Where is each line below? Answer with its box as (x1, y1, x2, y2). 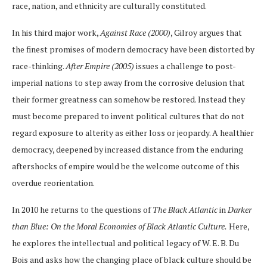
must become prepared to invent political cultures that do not (12, 110, 244, 122)
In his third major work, (12, 27, 100, 39)
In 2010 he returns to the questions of (12, 204, 153, 216)
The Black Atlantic (153, 204, 218, 216)
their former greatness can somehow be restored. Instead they (12, 94, 245, 105)
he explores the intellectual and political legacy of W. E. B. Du (12, 237, 239, 249)
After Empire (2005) (66, 60, 134, 72)
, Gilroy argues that (170, 27, 242, 39)
